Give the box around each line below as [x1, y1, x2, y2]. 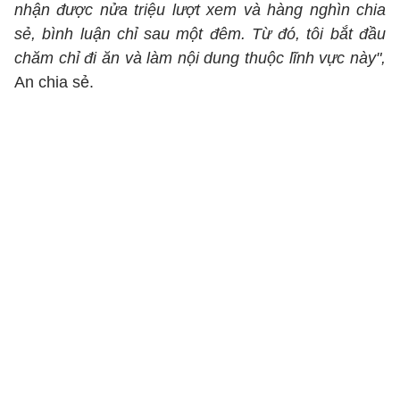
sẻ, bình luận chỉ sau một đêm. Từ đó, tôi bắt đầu [14, 25, 386, 43]
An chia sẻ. [14, 73, 94, 91]
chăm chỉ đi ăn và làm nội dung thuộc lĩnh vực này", [14, 49, 386, 67]
